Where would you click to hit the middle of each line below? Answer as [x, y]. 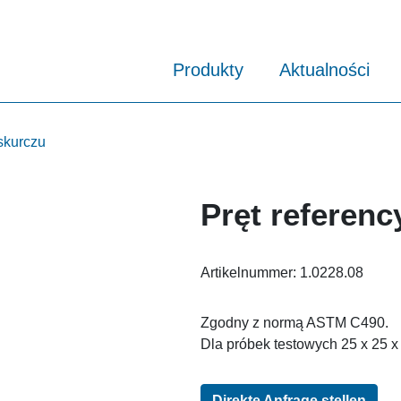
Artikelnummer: [250, 272]
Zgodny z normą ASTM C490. [294, 322]
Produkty [208, 70]
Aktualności [324, 70]
